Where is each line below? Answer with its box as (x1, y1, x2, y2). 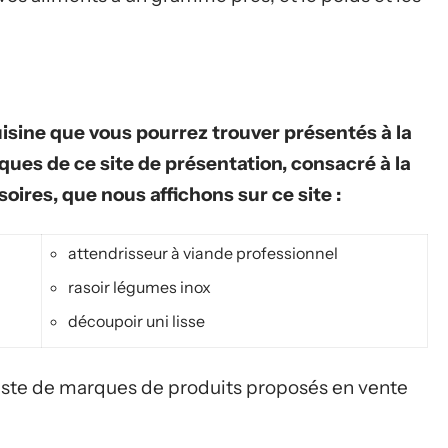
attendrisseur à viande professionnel (68, 243, 338, 263)
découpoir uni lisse (68, 311, 205, 331)
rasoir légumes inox (68, 277, 211, 297)
